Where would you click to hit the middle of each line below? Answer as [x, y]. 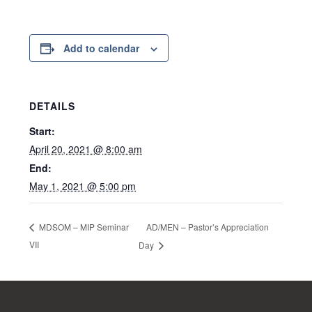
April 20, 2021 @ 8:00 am [86, 149]
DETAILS [53, 106]
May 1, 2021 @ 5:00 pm [83, 186]
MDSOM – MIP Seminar [83, 227]
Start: [42, 131]
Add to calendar [102, 48]
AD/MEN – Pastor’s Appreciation [207, 226]
